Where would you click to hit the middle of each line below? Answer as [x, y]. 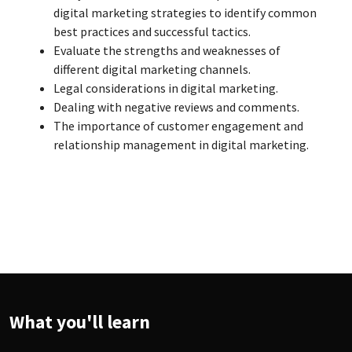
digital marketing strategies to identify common [185, 13]
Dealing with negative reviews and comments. [176, 107]
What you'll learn [80, 322]
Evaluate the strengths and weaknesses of [167, 50]
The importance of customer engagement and [178, 126]
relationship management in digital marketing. [181, 145]
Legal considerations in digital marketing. [166, 88]
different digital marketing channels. [152, 69]
